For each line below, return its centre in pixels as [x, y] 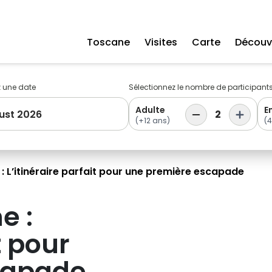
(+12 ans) [153, 121]
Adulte [150, 110]
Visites [161, 42]
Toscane [108, 42]
